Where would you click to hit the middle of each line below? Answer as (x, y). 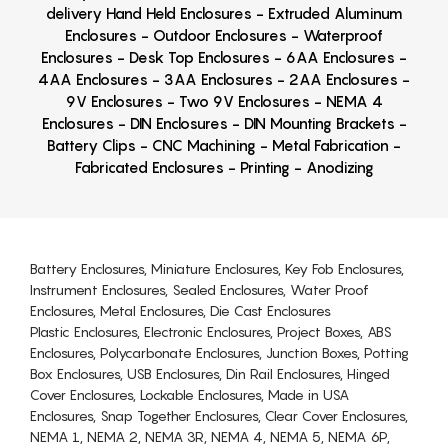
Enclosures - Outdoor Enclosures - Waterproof (224, 34)
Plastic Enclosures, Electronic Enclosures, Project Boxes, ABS (211, 331)
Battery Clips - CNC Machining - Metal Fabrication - (224, 144)
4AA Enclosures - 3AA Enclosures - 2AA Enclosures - (224, 78)
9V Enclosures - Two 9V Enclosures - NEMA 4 (224, 100)
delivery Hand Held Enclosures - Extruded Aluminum (224, 12)
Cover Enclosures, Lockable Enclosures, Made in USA (189, 394)
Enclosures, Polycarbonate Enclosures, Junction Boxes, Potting (219, 352)
